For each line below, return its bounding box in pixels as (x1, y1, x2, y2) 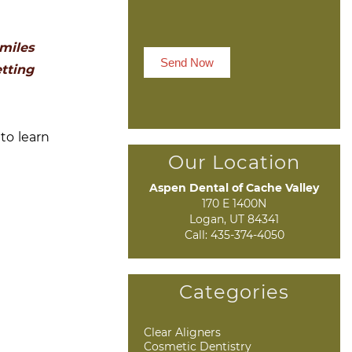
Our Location (168, 150, 300, 174)
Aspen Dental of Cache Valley (149, 180, 319, 195)
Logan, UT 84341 (189, 211, 279, 226)
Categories (179, 280, 289, 303)
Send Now (160, 55, 214, 69)
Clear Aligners (144, 324, 221, 339)
